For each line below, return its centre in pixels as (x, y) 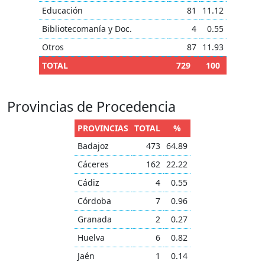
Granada (95, 219)
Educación (62, 10)
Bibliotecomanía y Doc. (87, 29)
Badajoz (93, 146)
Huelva (91, 237)
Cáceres (93, 164)
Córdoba (94, 201)
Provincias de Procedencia (91, 106)
